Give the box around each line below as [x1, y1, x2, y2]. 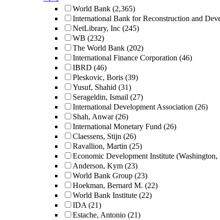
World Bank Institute [73, 191, 137, 199]
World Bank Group [73, 171, 133, 180]
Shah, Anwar [73, 112, 113, 121]
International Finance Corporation [73, 54, 177, 62]
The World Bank [73, 44, 125, 52]
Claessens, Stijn [73, 132, 121, 140]
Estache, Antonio [73, 211, 126, 219]
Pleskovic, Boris [73, 73, 123, 82]
